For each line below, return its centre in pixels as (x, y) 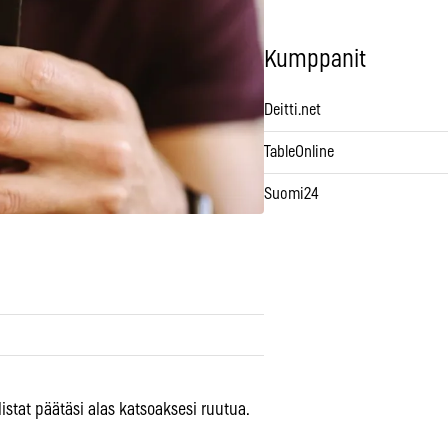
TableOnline (299, 152)
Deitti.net (292, 110)
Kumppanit (315, 60)
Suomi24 (291, 194)
